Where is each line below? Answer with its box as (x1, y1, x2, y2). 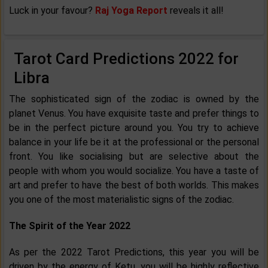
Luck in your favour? (9, 5, 95, 17)
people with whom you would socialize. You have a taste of (9, 165, 259, 177)
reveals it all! (170, 5, 224, 17)
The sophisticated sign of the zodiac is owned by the (9, 93, 259, 105)
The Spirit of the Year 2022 (9, 220, 130, 232)
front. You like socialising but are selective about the (9, 151, 259, 163)
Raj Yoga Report (95, 5, 170, 17)
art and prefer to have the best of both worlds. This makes (9, 179, 259, 191)
